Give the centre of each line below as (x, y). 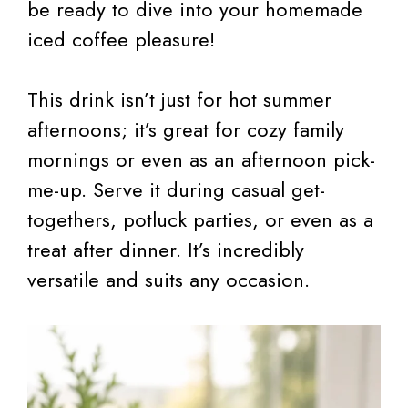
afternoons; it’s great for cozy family (186, 130)
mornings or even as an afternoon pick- (201, 160)
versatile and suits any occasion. (168, 280)
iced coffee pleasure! (121, 40)
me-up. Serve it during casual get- (176, 190)
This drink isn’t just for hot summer (179, 100)
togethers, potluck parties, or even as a (200, 220)
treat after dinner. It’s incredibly (166, 250)
